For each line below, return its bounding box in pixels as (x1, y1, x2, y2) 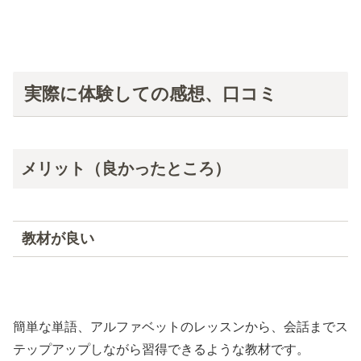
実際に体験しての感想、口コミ (23, 83, 277, 104)
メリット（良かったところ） (21, 159, 230, 177)
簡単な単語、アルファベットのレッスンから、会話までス (13, 320, 348, 334)
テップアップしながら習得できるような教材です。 (13, 342, 309, 357)
